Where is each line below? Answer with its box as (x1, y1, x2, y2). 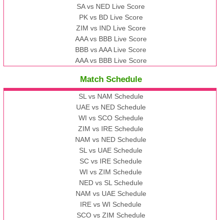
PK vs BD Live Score (79, 13, 143, 22)
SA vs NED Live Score (77, 2, 145, 11)
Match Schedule (80, 75, 142, 84)
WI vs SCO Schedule (78, 114, 143, 122)
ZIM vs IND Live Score (76, 24, 146, 32)
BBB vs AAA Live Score (75, 46, 147, 54)
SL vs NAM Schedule (78, 92, 143, 101)
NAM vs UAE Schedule (75, 190, 146, 198)
